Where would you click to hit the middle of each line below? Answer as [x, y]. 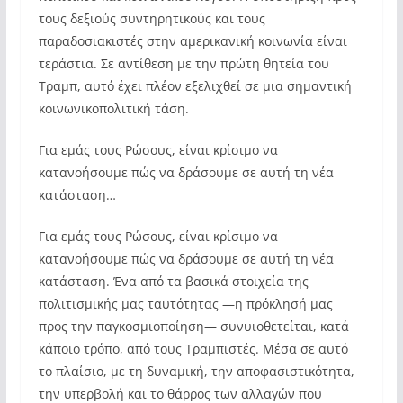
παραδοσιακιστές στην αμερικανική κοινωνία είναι [193, 41]
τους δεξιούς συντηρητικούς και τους [152, 18]
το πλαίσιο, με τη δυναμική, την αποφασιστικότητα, [196, 371]
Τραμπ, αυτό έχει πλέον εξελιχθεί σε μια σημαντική [195, 86]
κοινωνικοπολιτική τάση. [113, 108]
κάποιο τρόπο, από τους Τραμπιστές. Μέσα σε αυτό [193, 349]
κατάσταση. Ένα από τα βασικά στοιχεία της [173, 281]
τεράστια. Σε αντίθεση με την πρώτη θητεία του [184, 63]
